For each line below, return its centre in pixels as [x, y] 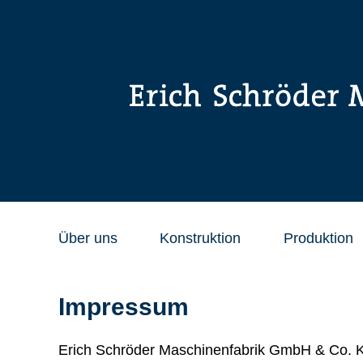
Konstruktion [201, 238]
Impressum [124, 306]
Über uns [88, 238]
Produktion [318, 238]
